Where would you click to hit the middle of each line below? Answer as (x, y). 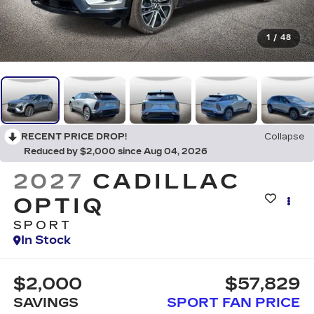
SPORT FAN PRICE (234, 303)
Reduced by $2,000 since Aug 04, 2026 (116, 151)
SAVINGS (46, 303)
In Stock (46, 240)
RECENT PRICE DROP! (74, 136)
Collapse (284, 136)
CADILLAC (167, 181)
